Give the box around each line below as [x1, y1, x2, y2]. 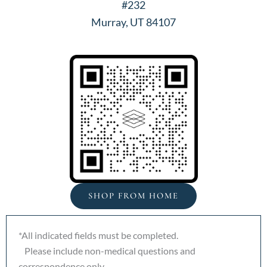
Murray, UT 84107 [91, 15, 176, 29]
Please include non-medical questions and [18, 245, 195, 257]
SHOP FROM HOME [88, 191, 179, 201]
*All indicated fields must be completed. [18, 229, 178, 241]
